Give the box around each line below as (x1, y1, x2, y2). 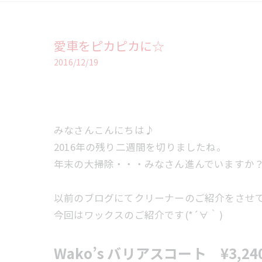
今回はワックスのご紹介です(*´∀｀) (54, 208, 223, 222)
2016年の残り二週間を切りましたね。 (54, 140, 226, 154)
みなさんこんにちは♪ (54, 123, 154, 137)
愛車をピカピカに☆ (54, 37, 164, 54)
